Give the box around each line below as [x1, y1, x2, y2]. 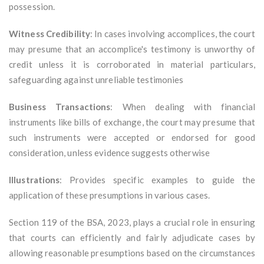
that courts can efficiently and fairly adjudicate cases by [9, 232, 255, 243]
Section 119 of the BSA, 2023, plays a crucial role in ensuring [9, 217, 255, 228]
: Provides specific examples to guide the [60, 174, 255, 186]
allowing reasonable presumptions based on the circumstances [9, 247, 255, 259]
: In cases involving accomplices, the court [90, 28, 255, 39]
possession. [9, 1, 55, 12]
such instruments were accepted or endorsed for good [9, 132, 255, 143]
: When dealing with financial [110, 101, 255, 113]
